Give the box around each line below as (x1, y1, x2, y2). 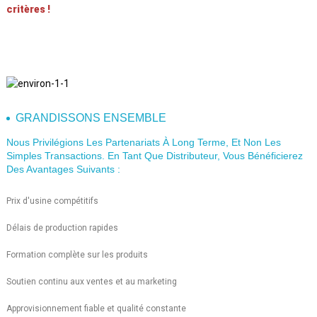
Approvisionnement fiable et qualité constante (6, 303, 186, 313)
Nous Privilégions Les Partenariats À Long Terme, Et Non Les (6, 136, 281, 148)
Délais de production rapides (6, 222, 118, 233)
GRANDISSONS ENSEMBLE (15, 111, 166, 124)
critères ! (6, 3, 50, 15)
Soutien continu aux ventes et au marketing (6, 276, 177, 287)
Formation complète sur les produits (6, 249, 148, 260)
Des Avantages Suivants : (6, 163, 120, 175)
